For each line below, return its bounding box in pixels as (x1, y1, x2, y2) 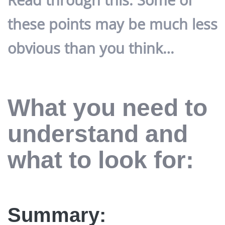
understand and (8, 121, 188, 148)
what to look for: (8, 147, 194, 174)
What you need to (8, 94, 207, 122)
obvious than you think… (8, 38, 174, 58)
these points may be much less (8, 14, 217, 34)
